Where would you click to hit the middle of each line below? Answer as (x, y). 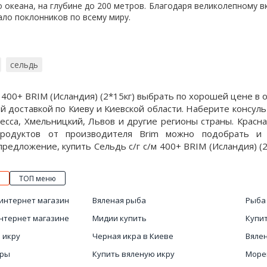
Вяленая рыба (119, 200)
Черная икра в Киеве (133, 236)
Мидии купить (119, 218)
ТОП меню (38, 178)
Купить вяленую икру (133, 254)
